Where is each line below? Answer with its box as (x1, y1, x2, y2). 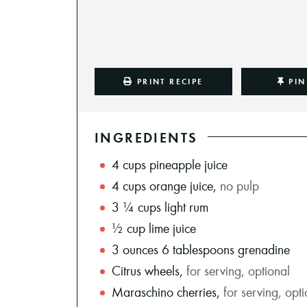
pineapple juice (149, 155, 228, 173)
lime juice (149, 219, 196, 236)
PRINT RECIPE (136, 75, 204, 86)
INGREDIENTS (95, 127, 198, 146)
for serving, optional (186, 261, 290, 279)
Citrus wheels (112, 261, 180, 279)
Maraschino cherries (112, 282, 217, 300)
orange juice (149, 176, 213, 194)
